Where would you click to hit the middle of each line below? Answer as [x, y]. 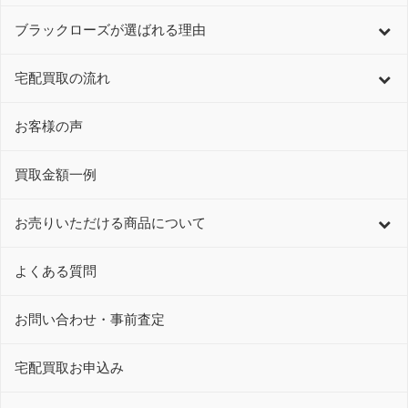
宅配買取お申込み [69, 368]
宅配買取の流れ [62, 78]
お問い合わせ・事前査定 [90, 320]
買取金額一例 [56, 175]
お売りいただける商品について [110, 223]
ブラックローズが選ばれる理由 [110, 30]
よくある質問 [56, 271]
